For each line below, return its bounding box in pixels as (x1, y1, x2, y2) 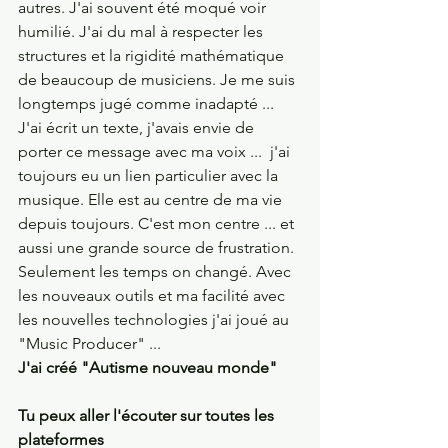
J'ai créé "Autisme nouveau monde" (18, 357, 277, 377)
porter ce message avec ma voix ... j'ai (18, 141, 294, 161)
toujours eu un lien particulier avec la (18, 165, 282, 185)
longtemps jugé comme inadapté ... (18, 93, 278, 113)
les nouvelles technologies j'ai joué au (18, 309, 293, 329)
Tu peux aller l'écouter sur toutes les (18, 405, 278, 425)
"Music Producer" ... (18, 333, 165, 353)
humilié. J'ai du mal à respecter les (18, 21, 267, 41)
